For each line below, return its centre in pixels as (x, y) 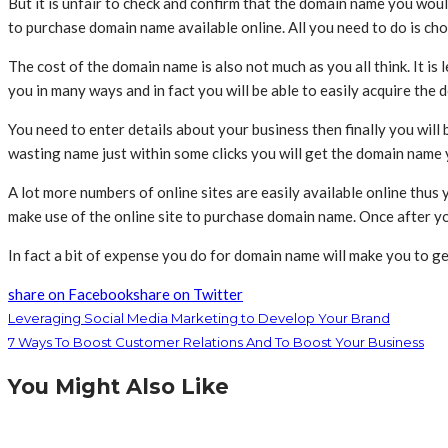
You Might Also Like (118, 387)
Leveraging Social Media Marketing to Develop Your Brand (199, 318)
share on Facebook (70, 294)
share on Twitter (188, 294)
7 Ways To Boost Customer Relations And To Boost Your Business (216, 342)
